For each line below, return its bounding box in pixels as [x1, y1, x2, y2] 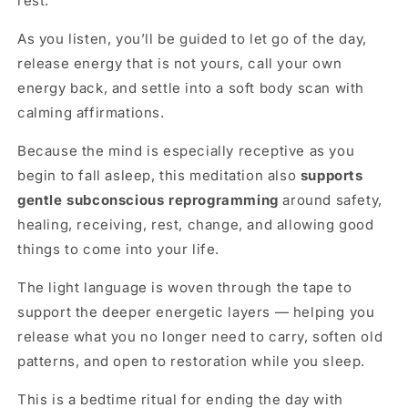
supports [296, 167, 363, 184]
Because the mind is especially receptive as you [17, 142, 355, 159]
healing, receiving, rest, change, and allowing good [17, 216, 374, 233]
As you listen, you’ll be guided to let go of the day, [17, 30, 367, 47]
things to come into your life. [17, 240, 220, 258]
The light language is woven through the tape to [17, 279, 352, 296]
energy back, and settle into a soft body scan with [17, 79, 365, 97]
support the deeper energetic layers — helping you [17, 303, 375, 321]
